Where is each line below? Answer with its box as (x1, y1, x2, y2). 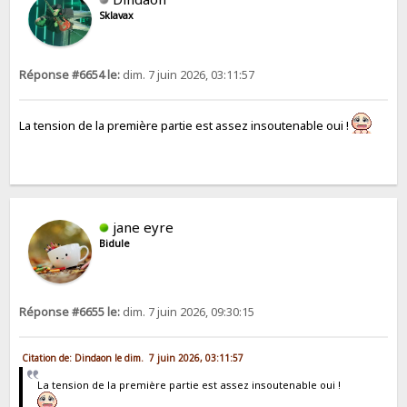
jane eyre (113, 217, 174, 236)
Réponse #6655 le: (19, 303, 121, 320)
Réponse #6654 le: (19, 66, 121, 83)
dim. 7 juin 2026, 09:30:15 (120, 303, 255, 320)
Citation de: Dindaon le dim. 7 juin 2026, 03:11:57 (22, 351, 244, 364)
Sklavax (99, 8, 134, 22)
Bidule (99, 236, 131, 250)
